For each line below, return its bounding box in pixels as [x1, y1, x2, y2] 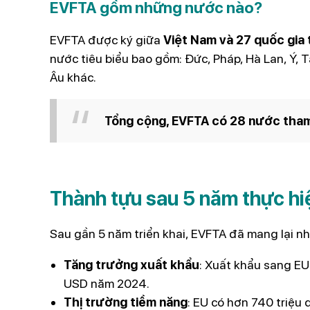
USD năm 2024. [64, 275, 149, 291]
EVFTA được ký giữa [50, 32, 163, 47]
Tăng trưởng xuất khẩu [64, 257, 199, 272]
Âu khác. [50, 69, 96, 84]
